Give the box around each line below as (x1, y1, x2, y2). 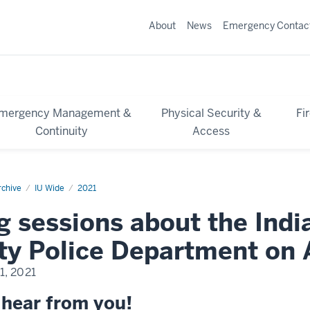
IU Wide (35, 182, 64, 194)
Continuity (35, 123, 88, 138)
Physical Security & (161, 105, 262, 120)
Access (192, 123, 230, 138)
